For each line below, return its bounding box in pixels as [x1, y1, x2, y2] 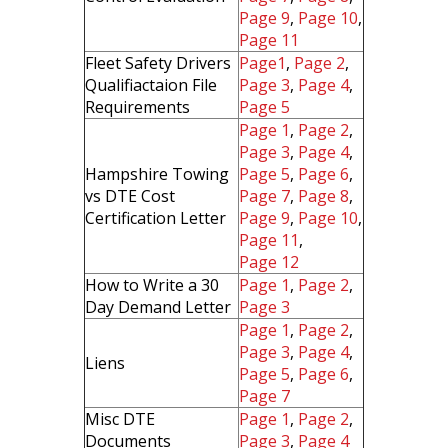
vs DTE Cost [85, 185, 175, 207]
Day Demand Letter [85, 296, 231, 318]
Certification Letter [85, 207, 226, 229]
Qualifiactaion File [85, 74, 217, 96]
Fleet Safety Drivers [85, 52, 231, 74]
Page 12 [239, 251, 299, 273]
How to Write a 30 [85, 274, 219, 296]
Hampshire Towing [85, 163, 229, 185]
